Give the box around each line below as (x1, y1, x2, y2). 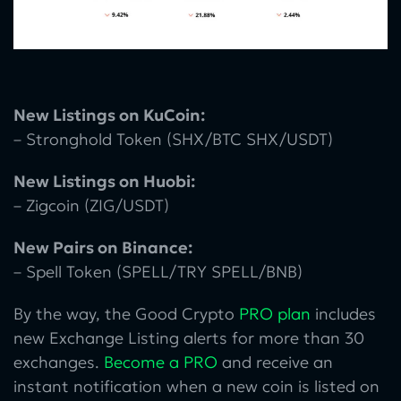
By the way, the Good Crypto (13, 303, 239, 325)
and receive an (218, 352, 333, 373)
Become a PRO (104, 352, 218, 373)
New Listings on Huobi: (13, 171, 195, 192)
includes (311, 303, 376, 325)
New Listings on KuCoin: (13, 105, 205, 126)
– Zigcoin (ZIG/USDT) (13, 195, 169, 217)
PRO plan (239, 303, 311, 325)
